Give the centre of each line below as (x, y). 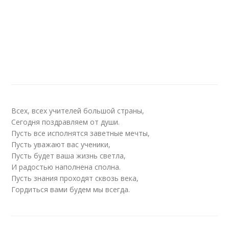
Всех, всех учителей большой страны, (78, 111)
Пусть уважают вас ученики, (61, 144)
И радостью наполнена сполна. (66, 167)
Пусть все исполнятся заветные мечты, (81, 133)
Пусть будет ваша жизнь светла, (69, 156)
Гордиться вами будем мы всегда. (71, 189)
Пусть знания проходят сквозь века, (75, 178)
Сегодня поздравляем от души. (66, 122)
